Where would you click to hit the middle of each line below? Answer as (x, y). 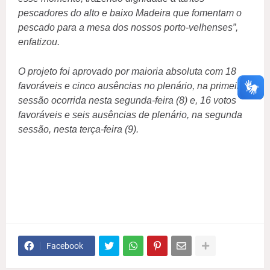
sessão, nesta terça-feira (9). (78, 130)
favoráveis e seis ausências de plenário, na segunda (130, 115)
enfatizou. (39, 42)
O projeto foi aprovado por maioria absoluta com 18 (127, 72)
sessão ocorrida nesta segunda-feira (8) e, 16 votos (127, 101)
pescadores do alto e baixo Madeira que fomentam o (130, 13)
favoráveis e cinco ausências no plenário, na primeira (132, 86)
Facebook (65, 246)
